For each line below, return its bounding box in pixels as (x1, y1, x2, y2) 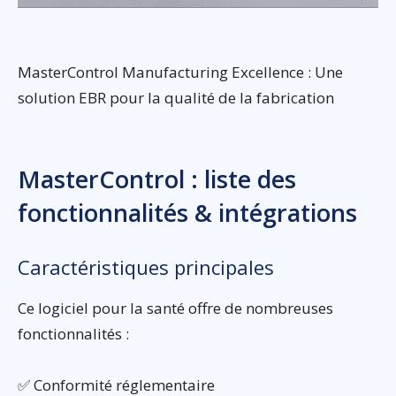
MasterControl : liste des (18, 162, 296, 195)
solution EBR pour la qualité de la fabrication (18, 87, 334, 108)
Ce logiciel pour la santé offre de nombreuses (18, 297, 333, 318)
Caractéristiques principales (18, 253, 274, 280)
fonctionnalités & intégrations (18, 195, 357, 229)
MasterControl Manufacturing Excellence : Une (18, 61, 343, 82)
